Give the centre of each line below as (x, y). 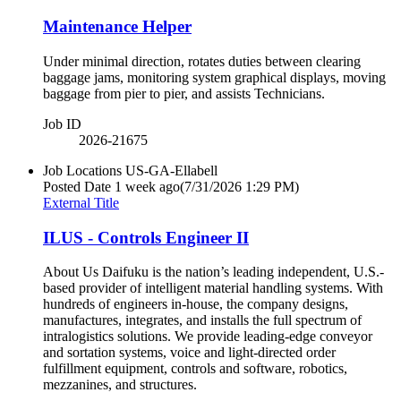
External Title (81, 202)
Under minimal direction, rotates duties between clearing (202, 61)
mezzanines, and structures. (124, 385)
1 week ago (147, 186)
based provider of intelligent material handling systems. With (213, 288)
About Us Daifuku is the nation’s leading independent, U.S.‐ (213, 272)
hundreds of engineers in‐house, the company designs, (196, 304)
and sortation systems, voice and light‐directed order (189, 353)
